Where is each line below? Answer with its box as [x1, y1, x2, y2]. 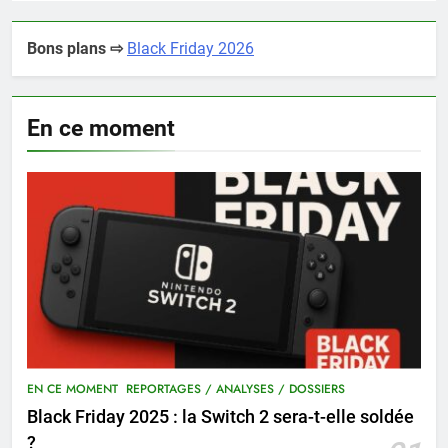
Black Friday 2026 [127, 38, 254, 58]
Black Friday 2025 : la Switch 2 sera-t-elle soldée [27, 406, 414, 427]
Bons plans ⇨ [27, 38, 123, 58]
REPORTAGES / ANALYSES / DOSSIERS [126, 379, 345, 398]
